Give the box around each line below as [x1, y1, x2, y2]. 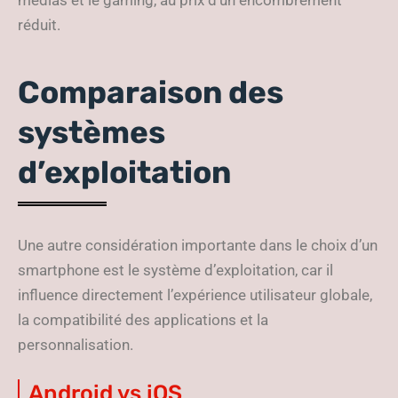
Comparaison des [18, 74, 283, 111]
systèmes [18, 114, 165, 151]
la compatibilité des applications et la [18, 311, 268, 329]
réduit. [18, 16, 60, 34]
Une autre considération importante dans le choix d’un [18, 236, 378, 254]
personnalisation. [18, 336, 133, 354]
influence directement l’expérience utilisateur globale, [18, 286, 372, 304]
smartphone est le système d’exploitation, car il [18, 261, 333, 279]
